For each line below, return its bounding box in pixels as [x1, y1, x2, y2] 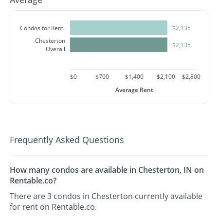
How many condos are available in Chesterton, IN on [10, 164, 204, 176]
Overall [46, 45, 66, 53]
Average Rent [115, 86, 153, 94]
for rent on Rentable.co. [10, 201, 97, 213]
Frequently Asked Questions [10, 134, 125, 145]
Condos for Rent [20, 23, 64, 32]
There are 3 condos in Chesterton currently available [10, 191, 203, 202]
